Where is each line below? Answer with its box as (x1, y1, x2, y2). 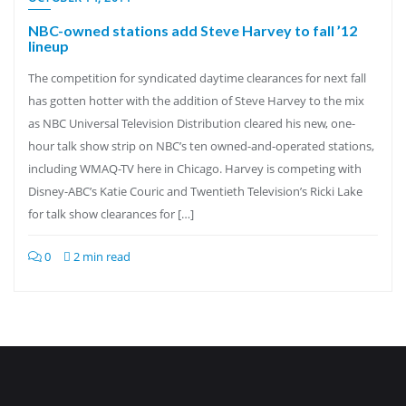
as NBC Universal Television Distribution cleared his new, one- (28, 115, 355, 131)
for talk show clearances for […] (28, 206, 194, 222)
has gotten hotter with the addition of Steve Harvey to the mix (28, 92, 364, 109)
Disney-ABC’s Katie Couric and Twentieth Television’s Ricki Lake (28, 183, 362, 199)
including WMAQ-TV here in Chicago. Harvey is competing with (28, 160, 362, 177)
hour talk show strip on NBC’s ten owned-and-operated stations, (28, 138, 374, 154)
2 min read (71, 248, 130, 265)
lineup (28, 37, 69, 54)
